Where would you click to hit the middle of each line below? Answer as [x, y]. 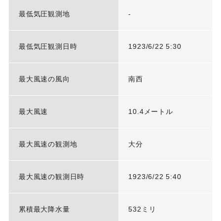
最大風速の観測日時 [52, 177]
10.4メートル [151, 112]
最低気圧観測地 [44, 14]
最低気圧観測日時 [48, 47]
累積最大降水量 [44, 209]
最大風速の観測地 [48, 144]
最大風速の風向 [44, 79]
